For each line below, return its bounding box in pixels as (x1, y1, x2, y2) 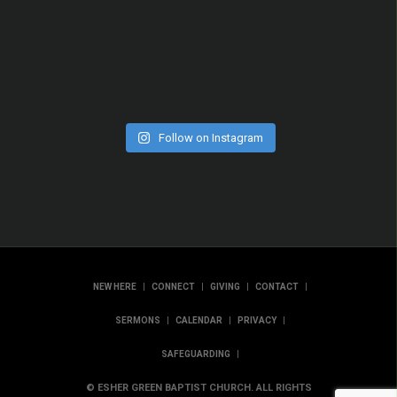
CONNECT (152, 281, 195, 292)
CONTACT (255, 281, 299, 292)
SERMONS (115, 315, 160, 325)
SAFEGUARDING (161, 348, 230, 359)
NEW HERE (93, 281, 136, 292)
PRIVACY (237, 315, 276, 325)
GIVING (210, 281, 240, 292)
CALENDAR (175, 315, 222, 325)
